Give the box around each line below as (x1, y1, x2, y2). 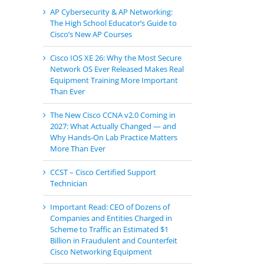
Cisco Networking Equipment (50, 246, 152, 258)
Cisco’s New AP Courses (50, 29, 132, 40)
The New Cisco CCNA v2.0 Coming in (50, 110, 176, 121)
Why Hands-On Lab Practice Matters (50, 132, 177, 143)
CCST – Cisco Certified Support (50, 167, 156, 178)
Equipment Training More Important (50, 75, 178, 86)
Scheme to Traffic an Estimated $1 (50, 224, 169, 235)
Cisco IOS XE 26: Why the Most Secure (50, 52, 181, 64)
